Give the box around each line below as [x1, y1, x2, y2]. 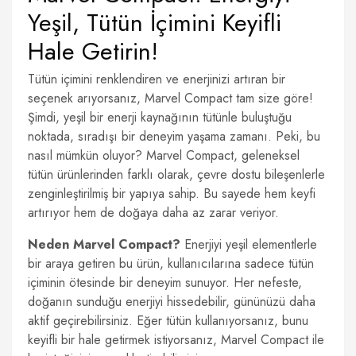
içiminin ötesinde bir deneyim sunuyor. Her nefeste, [28, 273, 302, 292]
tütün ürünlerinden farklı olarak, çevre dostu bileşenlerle [28, 165, 325, 184]
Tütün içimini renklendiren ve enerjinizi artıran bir [28, 70, 285, 88]
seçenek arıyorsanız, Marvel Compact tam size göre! [28, 89, 313, 107]
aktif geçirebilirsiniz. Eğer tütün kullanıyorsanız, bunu [28, 311, 308, 330]
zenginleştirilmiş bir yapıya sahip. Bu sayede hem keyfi [28, 184, 315, 203]
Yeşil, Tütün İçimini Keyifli [28, 6, 281, 40]
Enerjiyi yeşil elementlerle [180, 235, 317, 253]
